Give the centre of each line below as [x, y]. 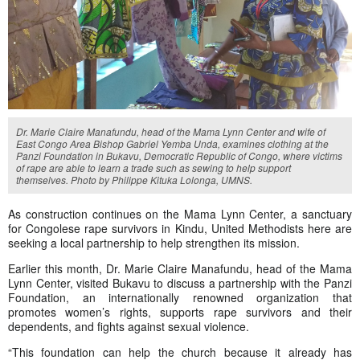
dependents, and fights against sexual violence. [129, 326]
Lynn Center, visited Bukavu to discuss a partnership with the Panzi [180, 282]
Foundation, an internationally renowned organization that [180, 297]
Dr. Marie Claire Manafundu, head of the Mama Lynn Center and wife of [171, 131]
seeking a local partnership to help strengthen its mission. [154, 242]
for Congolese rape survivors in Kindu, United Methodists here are [180, 228]
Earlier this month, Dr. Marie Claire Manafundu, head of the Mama [180, 268]
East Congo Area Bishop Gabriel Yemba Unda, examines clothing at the [172, 143]
